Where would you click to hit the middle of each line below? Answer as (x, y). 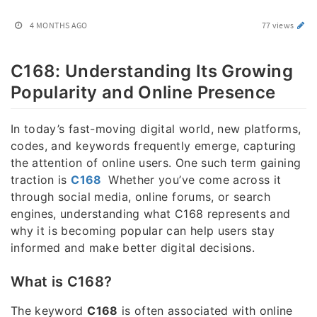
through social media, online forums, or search (141, 197)
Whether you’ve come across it (193, 180)
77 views (278, 25)
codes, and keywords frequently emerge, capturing (154, 146)
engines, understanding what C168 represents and (151, 214)
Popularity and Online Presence (143, 92)
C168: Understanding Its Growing (152, 71)
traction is (41, 180)
